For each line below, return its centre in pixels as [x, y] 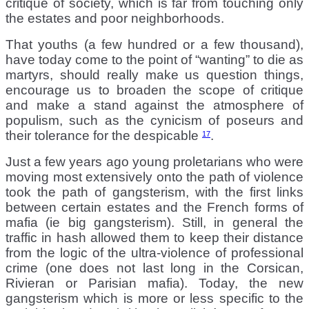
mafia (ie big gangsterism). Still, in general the [154, 222]
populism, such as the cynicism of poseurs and [154, 120]
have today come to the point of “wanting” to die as [154, 59]
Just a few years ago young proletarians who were [154, 161]
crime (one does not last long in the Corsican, [154, 268]
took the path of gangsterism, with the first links [154, 192]
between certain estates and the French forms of [154, 207]
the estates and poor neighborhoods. [115, 18]
